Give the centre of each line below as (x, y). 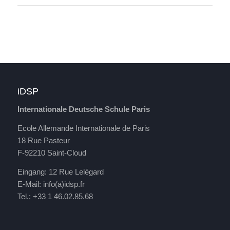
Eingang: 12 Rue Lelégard (60, 171)
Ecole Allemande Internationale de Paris (83, 128)
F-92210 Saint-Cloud (52, 152)
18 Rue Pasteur (43, 140)
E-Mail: (30, 184)
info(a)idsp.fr (64, 184)
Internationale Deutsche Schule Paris (83, 109)
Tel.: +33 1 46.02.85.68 (55, 196)
